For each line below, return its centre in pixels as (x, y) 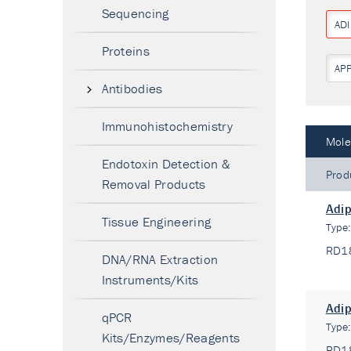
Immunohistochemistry (167, 126)
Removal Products (154, 184)
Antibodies (132, 89)
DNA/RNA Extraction (160, 259)
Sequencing (135, 13)
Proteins (126, 51)
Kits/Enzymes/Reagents (171, 338)
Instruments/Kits (150, 280)
